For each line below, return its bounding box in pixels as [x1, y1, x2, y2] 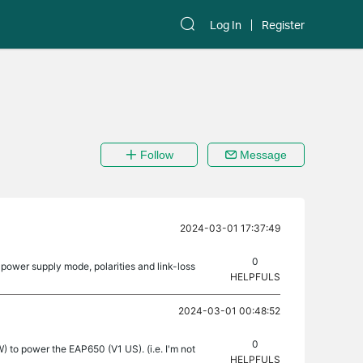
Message [237, 148, 287, 161]
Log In [210, 18, 241, 32]
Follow [136, 148, 173, 161]
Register [262, 18, 305, 32]
